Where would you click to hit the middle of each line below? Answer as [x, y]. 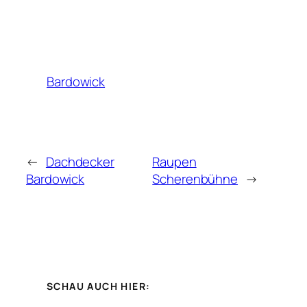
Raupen [174, 162]
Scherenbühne [195, 179]
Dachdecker [80, 162]
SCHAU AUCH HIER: [99, 286]
